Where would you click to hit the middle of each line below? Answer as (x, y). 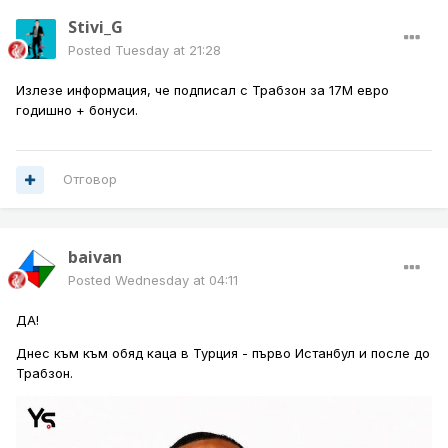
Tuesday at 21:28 (168, 50)
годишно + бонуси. (79, 110)
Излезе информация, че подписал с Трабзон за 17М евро (202, 90)
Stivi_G (95, 27)
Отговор (90, 179)
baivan (95, 257)
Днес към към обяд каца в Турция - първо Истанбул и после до (223, 353)
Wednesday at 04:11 (176, 280)
